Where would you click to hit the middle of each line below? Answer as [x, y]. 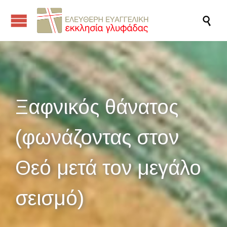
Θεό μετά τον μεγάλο [108, 168]
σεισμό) [50, 198]
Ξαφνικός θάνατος [97, 107]
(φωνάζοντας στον [97, 137]
